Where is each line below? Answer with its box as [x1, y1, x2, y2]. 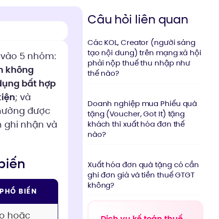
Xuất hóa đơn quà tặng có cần [87, 159, 199, 170]
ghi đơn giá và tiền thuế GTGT [87, 170, 195, 180]
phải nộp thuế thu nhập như [87, 58, 191, 68]
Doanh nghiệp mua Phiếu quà [87, 98, 197, 109]
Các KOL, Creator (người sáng [87, 37, 196, 47]
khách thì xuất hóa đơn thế [87, 119, 185, 129]
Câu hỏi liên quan [87, 11, 189, 27]
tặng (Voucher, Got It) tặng [87, 109, 185, 119]
